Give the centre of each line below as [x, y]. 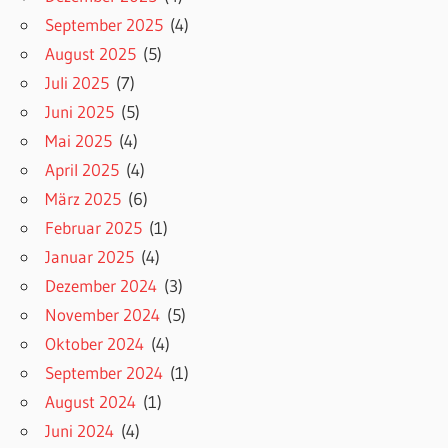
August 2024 [91, 402]
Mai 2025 [79, 141]
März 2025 [83, 199]
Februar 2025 [94, 228]
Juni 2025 [80, 112]
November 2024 [103, 315]
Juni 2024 [80, 431]
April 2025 [82, 170]
